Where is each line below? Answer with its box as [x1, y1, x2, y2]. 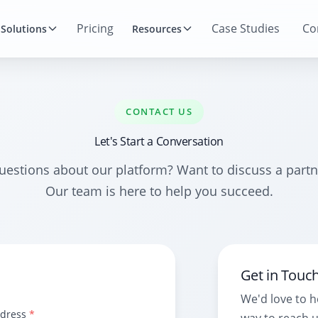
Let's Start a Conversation [94, 133, 224, 149]
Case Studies [211, 21, 280, 36]
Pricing [76, 21, 114, 36]
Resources [131, 21, 182, 35]
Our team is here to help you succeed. [45, 182, 273, 199]
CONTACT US [126, 105, 192, 118]
